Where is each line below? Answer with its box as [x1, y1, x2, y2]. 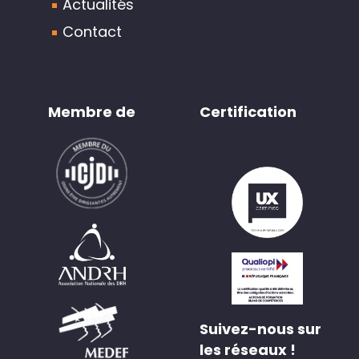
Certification [200, 101, 296, 122]
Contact [63, 21, 122, 42]
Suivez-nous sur [200, 319, 321, 340]
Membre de [48, 101, 135, 122]
